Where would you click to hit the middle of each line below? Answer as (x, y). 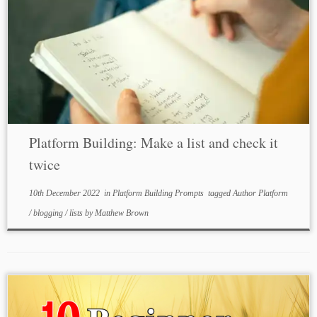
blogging (49, 213)
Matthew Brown (121, 213)
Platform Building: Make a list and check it (153, 143)
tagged (219, 193)
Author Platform (260, 193)
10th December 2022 (64, 193)
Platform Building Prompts (159, 193)
